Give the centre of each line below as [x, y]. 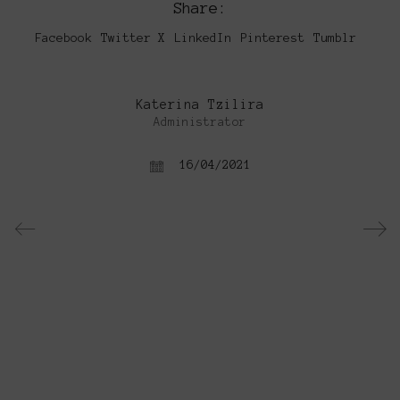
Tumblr [335, 38]
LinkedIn [203, 38]
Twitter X [133, 38]
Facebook [63, 38]
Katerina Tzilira [200, 105]
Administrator [200, 123]
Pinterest [272, 38]
